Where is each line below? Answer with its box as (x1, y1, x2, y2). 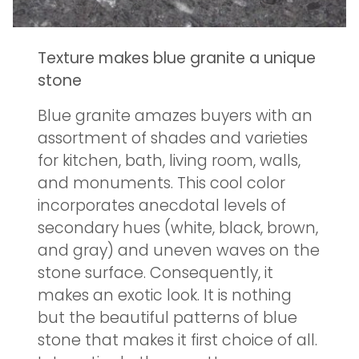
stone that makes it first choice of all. (38, 329, 317, 351)
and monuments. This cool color (38, 172, 285, 194)
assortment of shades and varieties (38, 127, 308, 149)
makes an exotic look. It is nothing (38, 284, 292, 306)
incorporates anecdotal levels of (38, 195, 286, 216)
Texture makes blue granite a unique (38, 47, 316, 69)
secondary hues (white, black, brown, (38, 217, 318, 239)
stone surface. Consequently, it (38, 262, 273, 284)
